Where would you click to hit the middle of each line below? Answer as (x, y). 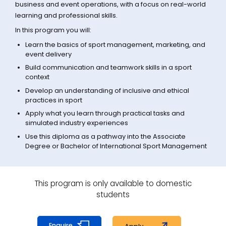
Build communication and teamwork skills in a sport (108, 68)
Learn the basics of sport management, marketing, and (115, 44)
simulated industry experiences (76, 123)
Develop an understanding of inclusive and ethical (107, 90)
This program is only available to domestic (113, 183)
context (37, 77)
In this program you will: (53, 30)
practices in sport (53, 100)
